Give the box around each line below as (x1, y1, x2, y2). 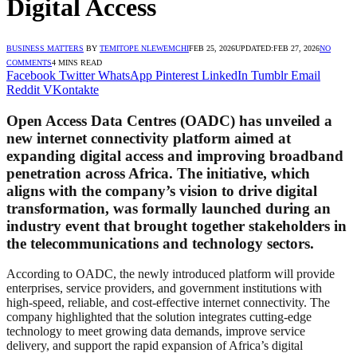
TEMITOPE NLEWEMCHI (100, 43, 189, 53)
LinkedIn (202, 68, 248, 82)
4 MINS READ (52, 57, 102, 67)
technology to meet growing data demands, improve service (6, 324, 305, 339)
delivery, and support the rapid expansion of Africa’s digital (6, 339, 303, 353)
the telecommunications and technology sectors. (6, 234, 314, 252)
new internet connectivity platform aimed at (6, 129, 291, 147)
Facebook (6, 68, 56, 82)
